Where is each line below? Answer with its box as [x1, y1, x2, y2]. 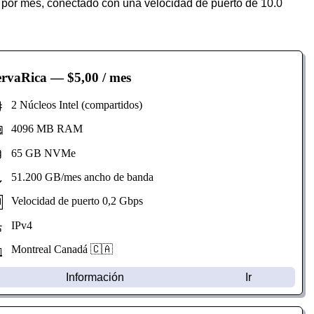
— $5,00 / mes [47, 69, 131, 85]
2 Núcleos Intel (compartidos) [2, 99, 142, 111]
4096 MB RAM [2, 123, 83, 135]
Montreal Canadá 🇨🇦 [2, 243, 113, 255]
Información [66, 271, 125, 283]
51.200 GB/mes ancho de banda [2, 171, 153, 183]
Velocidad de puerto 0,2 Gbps [2, 195, 143, 207]
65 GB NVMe [2, 146, 76, 159]
